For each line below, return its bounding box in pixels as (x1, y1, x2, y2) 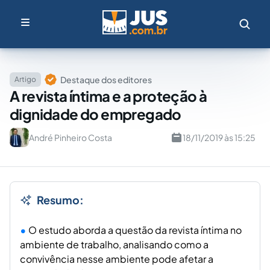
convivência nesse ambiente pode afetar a (20, 253, 213, 265)
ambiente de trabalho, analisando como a (20, 238, 209, 251)
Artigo (14, 75, 36, 84)
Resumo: (37, 193, 84, 207)
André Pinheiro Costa (29, 132, 112, 143)
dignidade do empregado (10, 105, 181, 123)
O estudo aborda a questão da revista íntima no (28, 224, 242, 236)
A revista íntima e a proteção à (10, 87, 207, 105)
